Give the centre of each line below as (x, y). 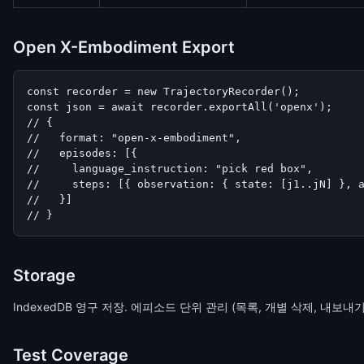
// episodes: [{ (82, 153)
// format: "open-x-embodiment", (134, 138)
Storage (44, 275)
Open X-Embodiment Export (124, 47)
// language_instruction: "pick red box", (170, 169)
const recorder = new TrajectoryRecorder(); (163, 91)
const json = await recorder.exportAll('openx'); (180, 107)
